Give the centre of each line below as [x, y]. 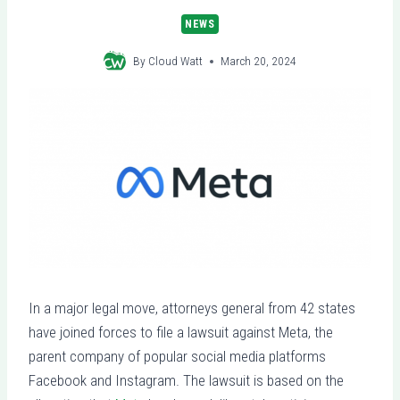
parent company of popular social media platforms [177, 356]
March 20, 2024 [259, 61]
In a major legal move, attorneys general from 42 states [192, 308]
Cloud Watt [176, 61]
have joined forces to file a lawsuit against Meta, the [181, 332]
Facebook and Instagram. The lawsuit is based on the [186, 380]
